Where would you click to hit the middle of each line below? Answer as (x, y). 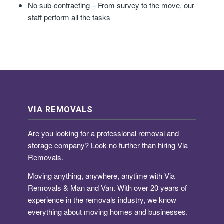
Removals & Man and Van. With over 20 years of (107, 188)
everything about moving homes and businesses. (108, 212)
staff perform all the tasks (69, 17)
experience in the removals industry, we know (102, 200)
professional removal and (138, 133)
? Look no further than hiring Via (136, 145)
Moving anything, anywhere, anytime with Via (101, 176)
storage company (56, 145)
